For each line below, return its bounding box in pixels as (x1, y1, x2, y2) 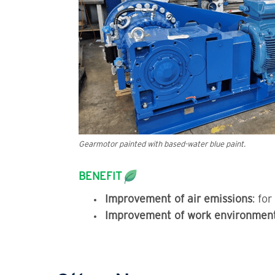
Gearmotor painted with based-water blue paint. (78, 139, 246, 149)
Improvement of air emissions (104, 193, 252, 205)
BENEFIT (78, 170, 122, 182)
